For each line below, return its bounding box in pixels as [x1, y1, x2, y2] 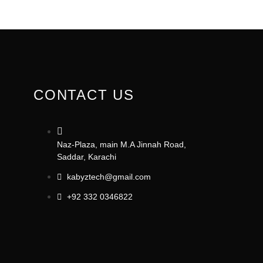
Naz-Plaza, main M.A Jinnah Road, [56, 140, 186, 150]
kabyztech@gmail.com [66, 172, 151, 182]
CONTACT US [33, 87, 134, 103]
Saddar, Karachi [56, 152, 116, 162]
